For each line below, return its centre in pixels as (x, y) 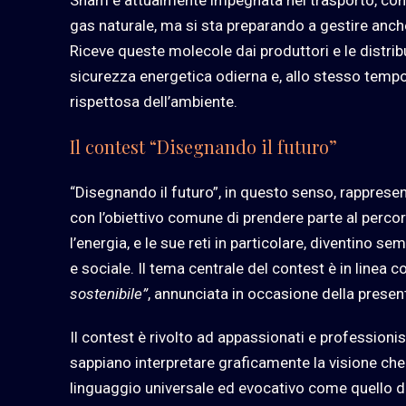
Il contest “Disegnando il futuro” (203, 146)
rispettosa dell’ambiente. (154, 101)
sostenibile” (109, 293)
